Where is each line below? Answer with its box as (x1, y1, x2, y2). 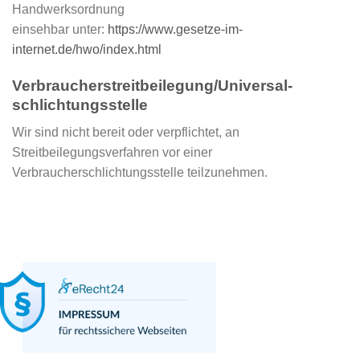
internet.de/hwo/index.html (12, 42, 162, 56)
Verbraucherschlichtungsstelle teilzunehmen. (12, 166, 268, 180)
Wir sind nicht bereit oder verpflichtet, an (12, 125, 239, 140)
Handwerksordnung (12, 2, 125, 16)
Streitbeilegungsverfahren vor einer (12, 145, 212, 160)
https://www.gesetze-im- (108, 22, 243, 36)
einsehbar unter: (12, 22, 108, 36)
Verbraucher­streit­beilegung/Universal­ (12, 76, 292, 94)
